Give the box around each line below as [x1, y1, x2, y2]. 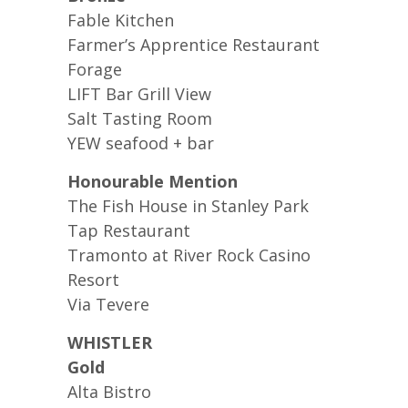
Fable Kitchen [67, 9, 174, 31]
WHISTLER [67, 331, 152, 353]
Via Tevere [67, 293, 149, 315]
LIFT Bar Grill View [67, 83, 211, 105]
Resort [67, 269, 119, 291]
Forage [67, 58, 122, 80]
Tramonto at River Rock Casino [67, 244, 311, 266]
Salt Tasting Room [67, 107, 212, 129]
